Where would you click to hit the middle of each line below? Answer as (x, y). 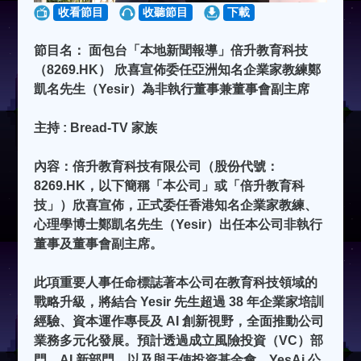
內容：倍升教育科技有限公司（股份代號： (157, 167)
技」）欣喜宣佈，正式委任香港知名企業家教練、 (176, 205)
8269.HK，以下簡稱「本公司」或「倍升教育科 (170, 186)
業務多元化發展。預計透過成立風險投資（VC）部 (179, 341)
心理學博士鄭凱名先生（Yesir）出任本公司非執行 (178, 225)
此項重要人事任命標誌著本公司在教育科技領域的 (176, 283)
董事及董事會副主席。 (99, 244)
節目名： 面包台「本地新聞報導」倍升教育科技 (171, 51)
